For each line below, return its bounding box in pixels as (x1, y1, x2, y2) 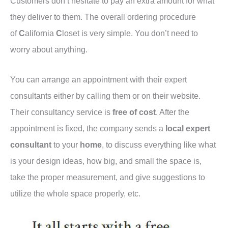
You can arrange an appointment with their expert (10, 74, 187, 84)
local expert (165, 123, 210, 133)
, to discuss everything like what (102, 139, 216, 149)
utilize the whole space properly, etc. (10, 188, 140, 198)
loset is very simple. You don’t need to (62, 28, 198, 38)
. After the (156, 107, 189, 117)
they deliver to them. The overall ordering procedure (10, 12, 196, 22)
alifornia (25, 28, 56, 38)
